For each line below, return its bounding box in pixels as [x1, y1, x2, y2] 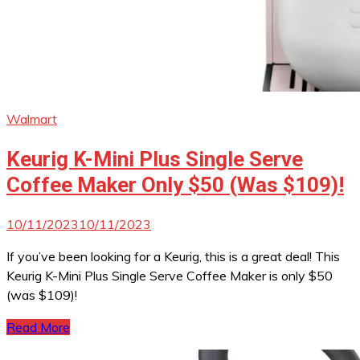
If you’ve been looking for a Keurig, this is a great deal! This [6, 248, 340, 265]
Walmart [6, 111, 57, 128]
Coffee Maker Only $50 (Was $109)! [6, 172, 344, 197]
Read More [6, 319, 70, 336]
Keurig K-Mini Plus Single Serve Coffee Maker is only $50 [6, 268, 333, 284]
